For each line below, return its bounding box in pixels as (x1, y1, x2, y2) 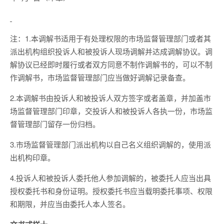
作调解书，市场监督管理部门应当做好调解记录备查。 (10, 72, 190, 82)
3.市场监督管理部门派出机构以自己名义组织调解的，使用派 (10, 139, 211, 149)
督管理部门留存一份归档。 (10, 118, 100, 129)
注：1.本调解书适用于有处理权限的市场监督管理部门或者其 (10, 33, 211, 43)
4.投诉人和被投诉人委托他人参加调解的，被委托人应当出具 (10, 172, 211, 183)
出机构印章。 (10, 152, 55, 162)
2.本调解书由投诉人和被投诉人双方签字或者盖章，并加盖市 (10, 92, 211, 103)
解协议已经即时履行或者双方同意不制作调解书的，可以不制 (10, 59, 212, 69)
